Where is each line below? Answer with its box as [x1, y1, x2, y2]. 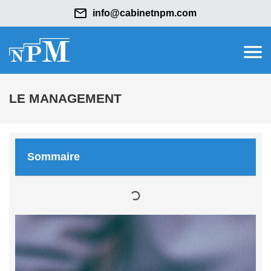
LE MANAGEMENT [9, 91, 122, 105]
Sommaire [27, 151, 80, 163]
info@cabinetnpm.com [93, 8, 197, 18]
